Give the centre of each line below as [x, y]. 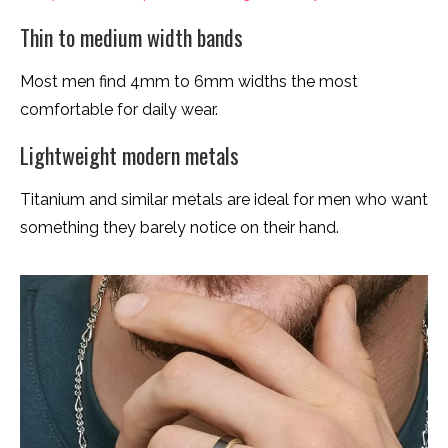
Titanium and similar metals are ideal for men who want [224, 200]
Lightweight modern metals [129, 155]
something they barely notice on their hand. [179, 228]
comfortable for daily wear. [119, 110]
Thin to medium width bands [131, 37]
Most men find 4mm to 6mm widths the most [189, 82]
